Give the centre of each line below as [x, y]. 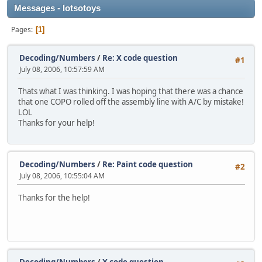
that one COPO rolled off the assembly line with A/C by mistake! [131, 102]
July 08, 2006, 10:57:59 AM [62, 69]
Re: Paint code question [148, 164]
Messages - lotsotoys [57, 8]
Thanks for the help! [54, 197]
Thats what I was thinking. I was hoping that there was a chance [131, 92]
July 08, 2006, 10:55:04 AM [62, 175]
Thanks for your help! [56, 123]
